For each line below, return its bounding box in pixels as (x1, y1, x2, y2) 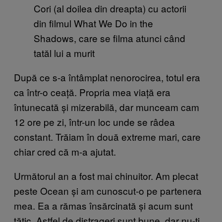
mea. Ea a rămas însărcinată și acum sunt (14, 198, 193, 212)
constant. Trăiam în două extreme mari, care (14, 129, 201, 143)
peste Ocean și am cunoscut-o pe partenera (14, 183, 202, 197)
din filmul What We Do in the (34, 16, 153, 30)
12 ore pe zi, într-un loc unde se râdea (14, 114, 175, 128)
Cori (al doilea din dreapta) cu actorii (34, 1, 186, 15)
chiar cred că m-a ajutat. (14, 144, 116, 158)
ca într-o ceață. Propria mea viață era (14, 85, 170, 99)
